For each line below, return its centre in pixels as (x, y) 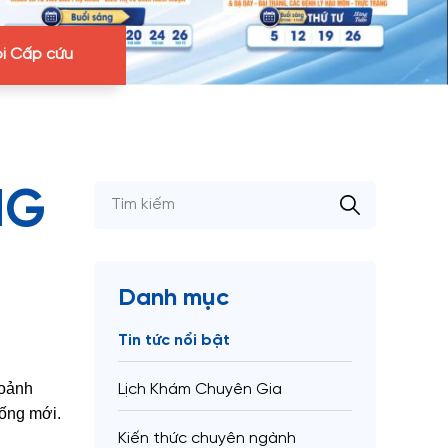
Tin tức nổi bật (174, 340)
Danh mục (173, 298)
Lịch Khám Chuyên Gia (200, 389)
